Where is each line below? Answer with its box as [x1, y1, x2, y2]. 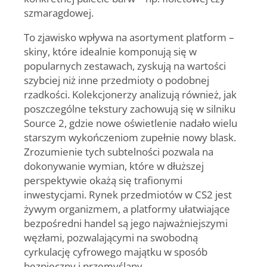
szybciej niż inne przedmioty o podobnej [24, 73, 209, 88]
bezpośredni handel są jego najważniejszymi [24, 216, 228, 231]
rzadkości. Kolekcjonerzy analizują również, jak [24, 87, 237, 102]
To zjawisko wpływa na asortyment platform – [24, 30, 234, 45]
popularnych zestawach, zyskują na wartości [24, 58, 226, 73]
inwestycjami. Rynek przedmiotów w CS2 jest [24, 187, 232, 202]
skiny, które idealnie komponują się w [24, 44, 197, 59]
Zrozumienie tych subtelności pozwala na [24, 144, 213, 159]
